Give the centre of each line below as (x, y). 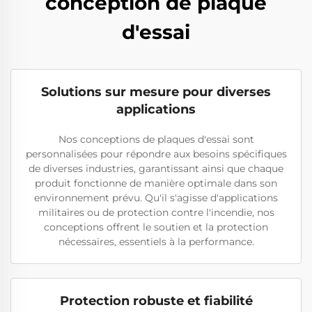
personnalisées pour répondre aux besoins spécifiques (156, 154)
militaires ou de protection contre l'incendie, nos (156, 212)
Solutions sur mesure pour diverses (156, 92)
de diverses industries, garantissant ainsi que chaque (156, 169)
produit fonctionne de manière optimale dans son (156, 183)
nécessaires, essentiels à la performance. (156, 242)
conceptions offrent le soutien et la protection (156, 227)
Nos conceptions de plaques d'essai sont (156, 139)
